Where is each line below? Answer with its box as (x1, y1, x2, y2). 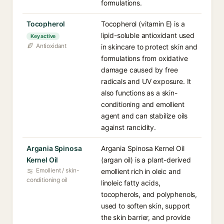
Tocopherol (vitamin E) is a (101, 19, 185, 28)
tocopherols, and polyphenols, (101, 190, 197, 198)
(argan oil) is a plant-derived (101, 155, 191, 164)
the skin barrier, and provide (101, 213, 191, 221)
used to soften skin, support (101, 201, 190, 210)
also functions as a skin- (101, 88, 177, 97)
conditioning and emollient (101, 100, 184, 108)
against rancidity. (101, 123, 156, 131)
